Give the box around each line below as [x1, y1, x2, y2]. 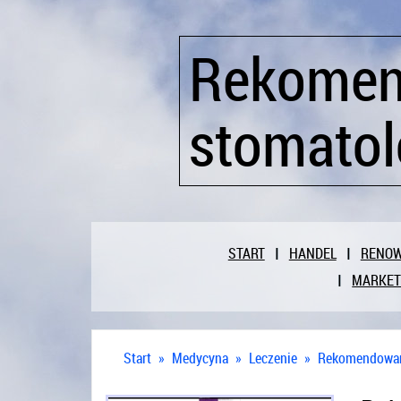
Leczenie [249, 348, 297, 368]
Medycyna [172, 348, 228, 368]
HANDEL [288, 243, 337, 263]
